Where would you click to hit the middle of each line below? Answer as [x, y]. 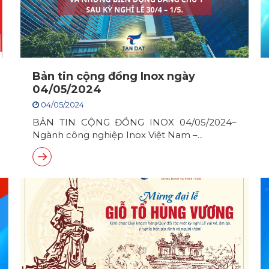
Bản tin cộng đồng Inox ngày [114, 76]
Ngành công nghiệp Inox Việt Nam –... [118, 135]
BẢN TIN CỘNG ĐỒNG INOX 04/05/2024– [134, 122]
